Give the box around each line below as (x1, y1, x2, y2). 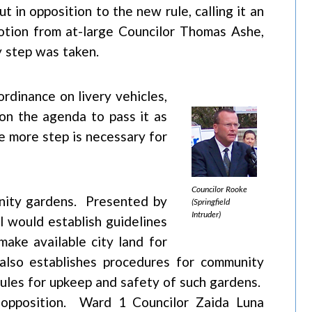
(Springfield (191, 196, 230, 207)
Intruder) (191, 209, 221, 219)
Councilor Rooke (191, 184, 247, 194)
